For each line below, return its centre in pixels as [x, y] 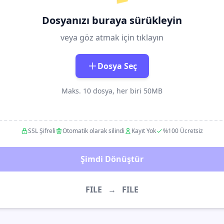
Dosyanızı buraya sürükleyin [112, 20]
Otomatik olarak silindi [93, 131]
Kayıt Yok [144, 131]
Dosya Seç [117, 66]
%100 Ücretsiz [183, 131]
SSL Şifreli [42, 131]
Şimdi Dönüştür [112, 159]
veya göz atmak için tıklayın [112, 37]
